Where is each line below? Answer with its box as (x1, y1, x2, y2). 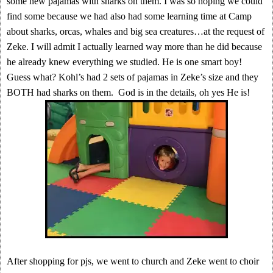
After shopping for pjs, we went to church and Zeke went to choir (7, 256, 259, 266)
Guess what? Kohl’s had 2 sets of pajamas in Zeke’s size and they (7, 72, 258, 82)
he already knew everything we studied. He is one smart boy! (7, 57, 242, 67)
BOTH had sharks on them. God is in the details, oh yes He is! (7, 87, 250, 97)
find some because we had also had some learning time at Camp (7, 11, 252, 21)
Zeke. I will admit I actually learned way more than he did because (7, 41, 262, 52)
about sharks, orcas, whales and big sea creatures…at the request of (7, 26, 264, 37)
